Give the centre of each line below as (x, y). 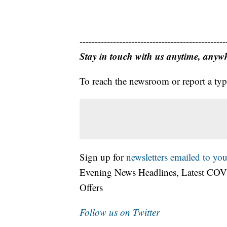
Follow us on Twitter (120, 212)
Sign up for (103, 157)
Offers (91, 187)
